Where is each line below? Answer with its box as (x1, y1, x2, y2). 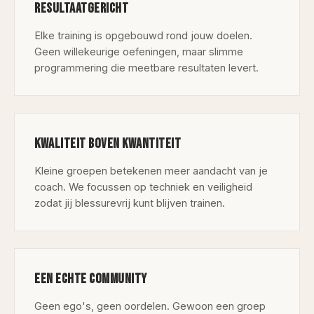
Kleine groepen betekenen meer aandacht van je (34, 165, 268, 177)
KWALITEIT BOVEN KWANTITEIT (34, 135, 181, 152)
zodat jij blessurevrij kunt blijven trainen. (34, 197, 225, 209)
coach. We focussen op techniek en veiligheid (34, 181, 252, 193)
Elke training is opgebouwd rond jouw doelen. (34, 29, 252, 41)
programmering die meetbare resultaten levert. (34, 62, 259, 74)
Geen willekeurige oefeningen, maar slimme (34, 46, 243, 57)
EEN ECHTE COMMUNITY (34, 271, 147, 287)
